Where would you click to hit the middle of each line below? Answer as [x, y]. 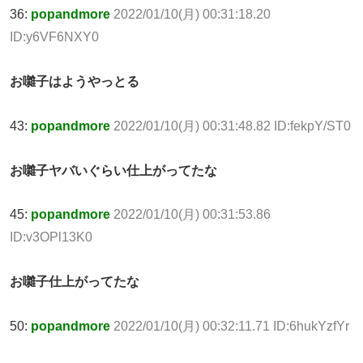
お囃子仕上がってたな [75, 282]
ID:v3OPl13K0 [51, 237]
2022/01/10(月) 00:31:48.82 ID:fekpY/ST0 [232, 126]
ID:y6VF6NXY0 [54, 37]
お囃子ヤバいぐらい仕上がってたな [113, 170]
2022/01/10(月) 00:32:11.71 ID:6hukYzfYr [231, 326]
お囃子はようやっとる [75, 81]
